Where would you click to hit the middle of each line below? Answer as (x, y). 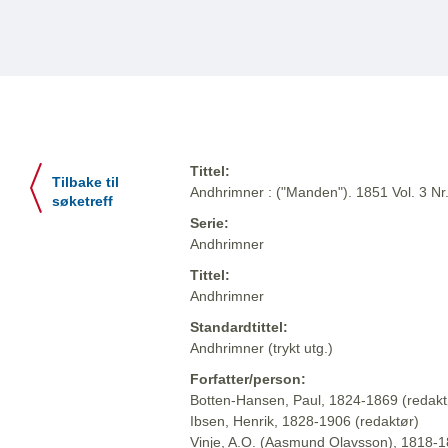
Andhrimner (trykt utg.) (261, 348)
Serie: (209, 223)
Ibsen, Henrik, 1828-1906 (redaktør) (304, 421)
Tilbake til (85, 183)
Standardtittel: (239, 327)
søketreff (82, 202)
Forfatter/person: (248, 379)
